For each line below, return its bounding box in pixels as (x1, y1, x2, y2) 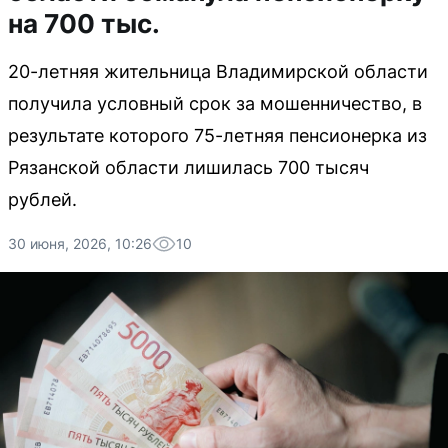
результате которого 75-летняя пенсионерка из (8, 125, 427, 146)
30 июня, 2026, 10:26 (8, 235, 152, 252)
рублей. (8, 189, 77, 210)
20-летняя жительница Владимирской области (8, 61, 428, 82)
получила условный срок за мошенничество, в (8, 93, 422, 114)
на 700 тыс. (8, 8, 160, 39)
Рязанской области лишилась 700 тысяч (8, 157, 369, 178)
